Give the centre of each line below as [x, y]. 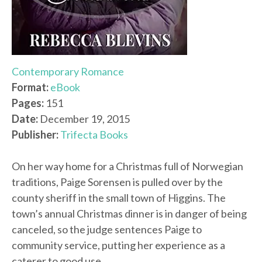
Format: [30, 87]
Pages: [28, 103]
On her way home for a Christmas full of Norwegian [127, 166]
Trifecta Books [94, 135]
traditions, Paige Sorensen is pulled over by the [117, 182]
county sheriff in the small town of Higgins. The [119, 198]
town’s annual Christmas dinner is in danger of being [129, 214]
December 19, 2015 [84, 119]
